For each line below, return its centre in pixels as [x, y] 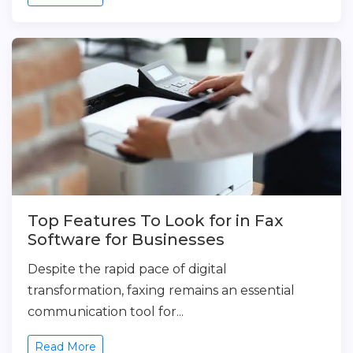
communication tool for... [106, 312]
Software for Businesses [126, 240]
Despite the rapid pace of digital [127, 269]
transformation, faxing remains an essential [161, 290]
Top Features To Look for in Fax [155, 221]
